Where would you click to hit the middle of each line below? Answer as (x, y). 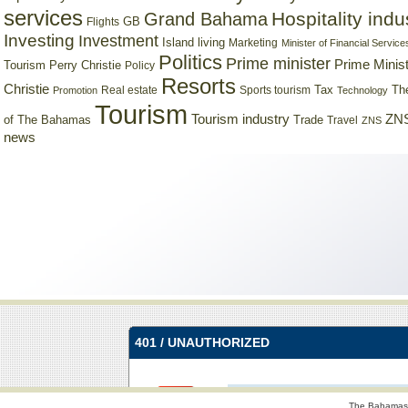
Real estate (129, 90)
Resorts (199, 87)
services (43, 18)
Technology (362, 90)
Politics (190, 62)
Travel (342, 120)
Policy (140, 66)
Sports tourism (275, 90)
